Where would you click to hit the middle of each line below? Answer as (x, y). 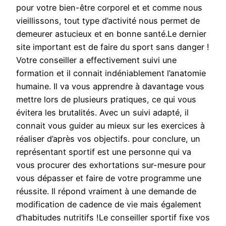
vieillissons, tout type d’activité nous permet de (108, 21)
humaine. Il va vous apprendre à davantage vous (110, 87)
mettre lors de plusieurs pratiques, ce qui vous (106, 100)
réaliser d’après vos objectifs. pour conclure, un (108, 139)
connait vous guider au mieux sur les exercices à (110, 126)
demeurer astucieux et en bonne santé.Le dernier (111, 34)
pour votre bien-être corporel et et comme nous (109, 8)
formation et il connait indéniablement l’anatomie (111, 73)
